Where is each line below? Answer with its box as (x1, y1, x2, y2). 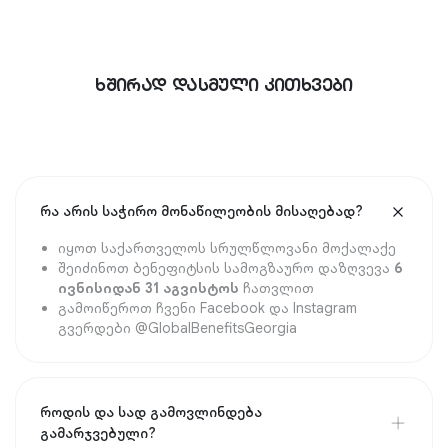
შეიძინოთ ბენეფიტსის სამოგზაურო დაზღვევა (58, 259, 394, 278)
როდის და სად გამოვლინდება (40, 403, 262, 422)
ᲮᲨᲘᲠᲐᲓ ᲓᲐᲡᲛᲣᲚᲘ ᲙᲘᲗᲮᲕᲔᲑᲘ (95, 68, 353, 99)
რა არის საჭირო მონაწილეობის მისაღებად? (40, 202, 363, 221)
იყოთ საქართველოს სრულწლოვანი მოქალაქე (58, 239, 396, 258)
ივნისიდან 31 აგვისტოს (58, 279, 243, 298)
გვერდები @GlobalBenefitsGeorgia (58, 319, 297, 338)
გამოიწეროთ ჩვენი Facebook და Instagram (58, 299, 357, 318)
